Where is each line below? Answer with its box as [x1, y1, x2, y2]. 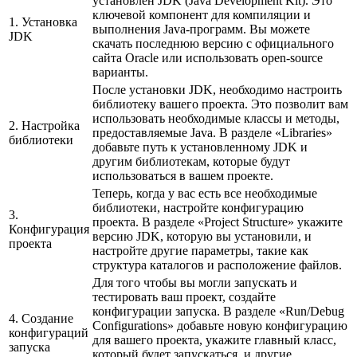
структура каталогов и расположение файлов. [92, 258, 342, 273]
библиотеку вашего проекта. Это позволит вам [92, 97, 348, 112]
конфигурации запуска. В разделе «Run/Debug [92, 304, 344, 319]
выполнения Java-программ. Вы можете [92, 22, 310, 37]
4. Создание [9, 312, 73, 326]
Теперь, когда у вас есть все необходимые [92, 186, 317, 201]
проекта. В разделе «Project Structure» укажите [92, 215, 343, 229]
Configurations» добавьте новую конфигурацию [92, 319, 347, 333]
